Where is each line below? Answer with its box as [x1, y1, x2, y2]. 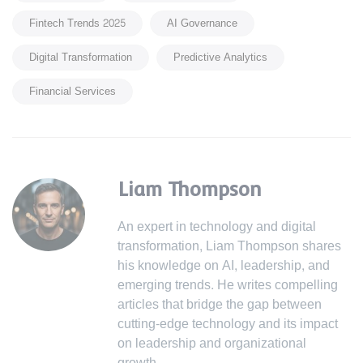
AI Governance [167, 13, 237, 33]
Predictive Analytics [173, 47, 267, 67]
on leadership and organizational [117, 331, 306, 355]
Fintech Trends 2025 [29, 13, 126, 33]
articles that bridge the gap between [117, 292, 322, 316]
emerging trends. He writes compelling [117, 272, 338, 297]
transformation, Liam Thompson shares [117, 233, 341, 258]
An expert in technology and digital [117, 214, 316, 238]
